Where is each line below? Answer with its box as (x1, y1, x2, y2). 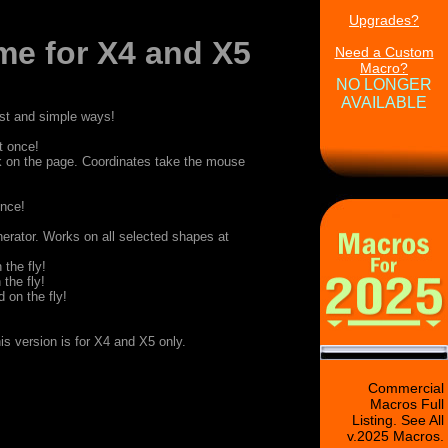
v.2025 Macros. (347, 428, 444, 444)
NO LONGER (336, 76, 432, 93)
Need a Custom (334, 44, 434, 60)
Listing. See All (352, 412, 444, 428)
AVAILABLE (341, 94, 427, 111)
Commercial (368, 380, 444, 396)
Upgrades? (349, 12, 419, 28)
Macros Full (370, 396, 444, 412)
